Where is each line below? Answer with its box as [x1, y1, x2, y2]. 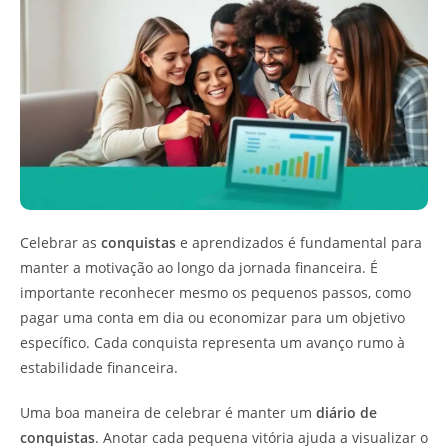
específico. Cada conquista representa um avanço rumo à [20, 333, 405, 352]
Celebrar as [20, 233, 101, 252]
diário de [316, 403, 377, 422]
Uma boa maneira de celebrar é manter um [20, 403, 316, 422]
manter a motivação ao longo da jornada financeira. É [20, 258, 378, 277]
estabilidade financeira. [20, 358, 178, 377]
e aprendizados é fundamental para [176, 233, 422, 252]
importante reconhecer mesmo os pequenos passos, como [20, 283, 411, 302]
